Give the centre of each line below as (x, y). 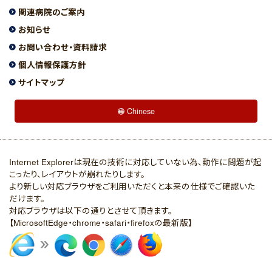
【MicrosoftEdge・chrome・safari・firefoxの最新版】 (101, 222)
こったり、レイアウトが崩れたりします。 (77, 174)
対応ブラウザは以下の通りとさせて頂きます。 (91, 210)
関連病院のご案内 (52, 12)
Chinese (141, 111)
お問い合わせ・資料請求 (63, 47)
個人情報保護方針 (52, 64)
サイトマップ (41, 82)
